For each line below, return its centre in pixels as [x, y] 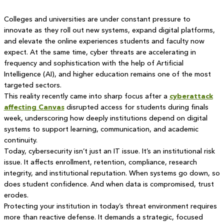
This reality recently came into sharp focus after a [86, 96]
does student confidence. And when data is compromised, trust [109, 184]
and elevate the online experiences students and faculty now [104, 41]
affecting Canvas [34, 107]
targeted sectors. [32, 85]
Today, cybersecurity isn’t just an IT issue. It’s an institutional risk [109, 151]
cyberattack [191, 96]
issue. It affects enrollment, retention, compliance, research [100, 162]
